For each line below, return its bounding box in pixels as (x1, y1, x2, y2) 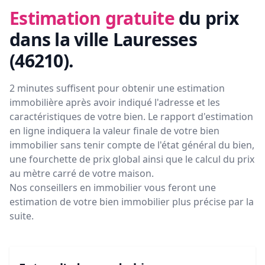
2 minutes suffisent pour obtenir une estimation (9, 82, 225, 95)
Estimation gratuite (9, 6, 174, 31)
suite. (9, 209, 34, 223)
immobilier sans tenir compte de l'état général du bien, (9, 138, 254, 152)
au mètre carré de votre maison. (9, 167, 154, 180)
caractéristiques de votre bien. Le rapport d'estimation (9, 110, 253, 124)
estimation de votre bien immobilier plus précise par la (9, 195, 254, 209)
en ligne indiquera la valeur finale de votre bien (9, 124, 219, 138)
